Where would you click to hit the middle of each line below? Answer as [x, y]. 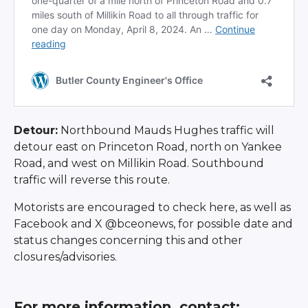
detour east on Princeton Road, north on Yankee [147, 146]
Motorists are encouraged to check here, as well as [152, 207]
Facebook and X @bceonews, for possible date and [153, 223]
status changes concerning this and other [128, 240]
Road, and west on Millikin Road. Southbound [139, 163]
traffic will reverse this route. [91, 179]
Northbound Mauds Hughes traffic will [166, 130]
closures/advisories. [65, 256]
